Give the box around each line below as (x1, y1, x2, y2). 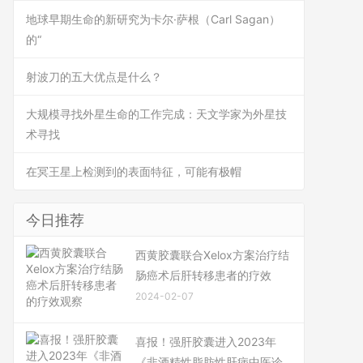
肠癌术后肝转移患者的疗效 (135, 268, 271, 282)
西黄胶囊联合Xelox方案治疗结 (135, 248, 289, 262)
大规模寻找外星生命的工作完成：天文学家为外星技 (26, 107, 287, 121)
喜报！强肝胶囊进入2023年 (135, 335, 276, 348)
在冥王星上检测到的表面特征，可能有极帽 (26, 164, 241, 178)
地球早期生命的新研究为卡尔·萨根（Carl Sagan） (26, 12, 280, 26)
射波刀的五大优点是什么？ (26, 70, 162, 83)
